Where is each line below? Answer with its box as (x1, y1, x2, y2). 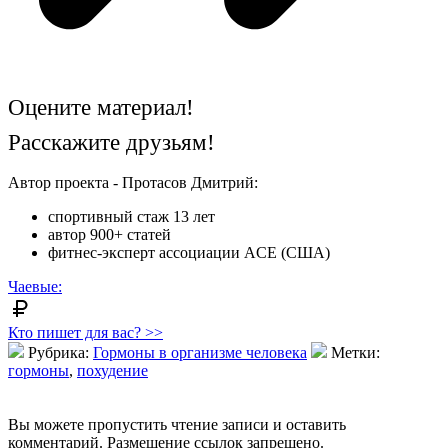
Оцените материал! (8, 94, 194, 120)
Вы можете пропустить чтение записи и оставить (8, 415, 346, 433)
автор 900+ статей (48, 225, 171, 243)
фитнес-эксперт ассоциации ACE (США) (48, 243, 330, 261)
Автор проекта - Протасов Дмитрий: (8, 173, 258, 191)
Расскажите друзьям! (8, 129, 215, 155)
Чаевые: (8, 277, 62, 295)
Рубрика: (24, 343, 93, 361)
